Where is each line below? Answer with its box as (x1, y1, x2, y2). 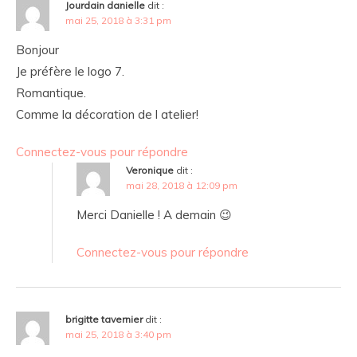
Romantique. (16, 85, 86, 101)
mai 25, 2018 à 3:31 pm (65, 14, 171, 27)
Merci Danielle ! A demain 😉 (76, 207, 232, 223)
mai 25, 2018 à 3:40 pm (65, 328, 171, 341)
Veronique (126, 164, 174, 177)
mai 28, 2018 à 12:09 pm (126, 179, 237, 192)
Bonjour (16, 42, 59, 58)
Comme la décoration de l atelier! (16, 107, 198, 123)
